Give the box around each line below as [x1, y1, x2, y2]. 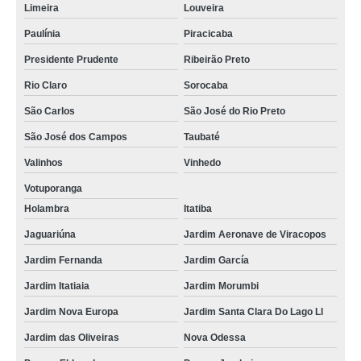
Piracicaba [183, 28, 233, 39]
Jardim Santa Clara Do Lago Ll [183, 306, 323, 317]
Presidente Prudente [24, 54, 118, 65]
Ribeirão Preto [183, 54, 250, 65]
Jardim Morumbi [183, 280, 259, 292]
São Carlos [24, 106, 75, 117]
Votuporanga [24, 183, 82, 194]
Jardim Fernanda [24, 255, 102, 266]
